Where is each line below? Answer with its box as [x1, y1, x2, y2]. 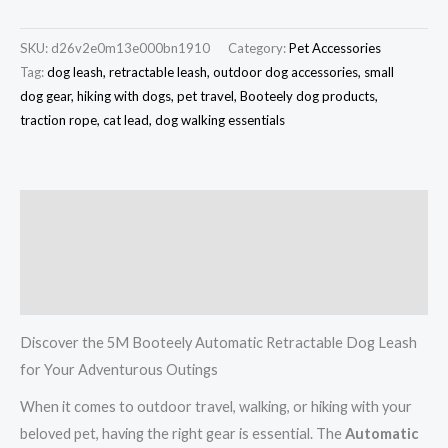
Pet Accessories [289, 39, 381, 56]
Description [20, 202, 102, 220]
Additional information [20, 243, 180, 261]
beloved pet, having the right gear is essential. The [20, 425, 345, 443]
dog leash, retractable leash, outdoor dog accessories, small [47, 63, 394, 80]
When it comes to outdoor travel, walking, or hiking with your [20, 398, 412, 416]
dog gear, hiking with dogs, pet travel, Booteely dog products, [20, 87, 378, 104]
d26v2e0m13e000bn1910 [51, 39, 210, 56]
